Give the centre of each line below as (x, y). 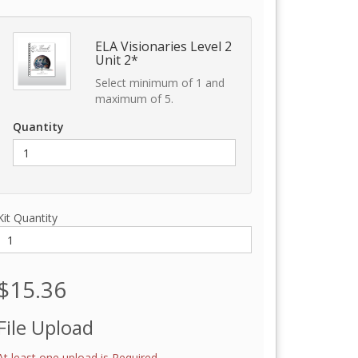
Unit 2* (116, 60)
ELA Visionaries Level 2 (163, 46)
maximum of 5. (134, 99)
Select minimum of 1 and (159, 83)
